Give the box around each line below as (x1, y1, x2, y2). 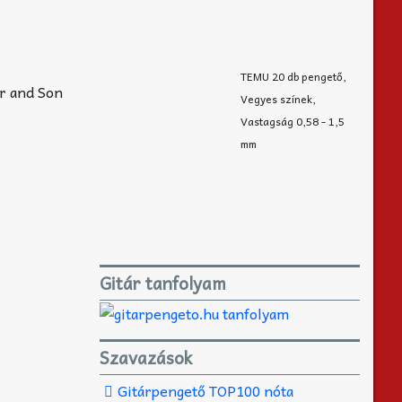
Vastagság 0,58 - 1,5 (240, 111, 345, 130)
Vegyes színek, (240, 89, 316, 108)
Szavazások (100, 343, 192, 371)
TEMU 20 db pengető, (240, 66, 346, 85)
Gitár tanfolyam (100, 268, 226, 297)
